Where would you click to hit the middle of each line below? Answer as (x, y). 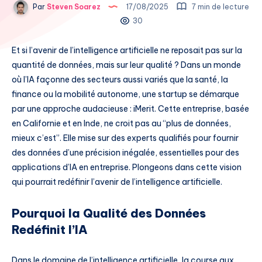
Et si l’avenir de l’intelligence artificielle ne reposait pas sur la (127, 50)
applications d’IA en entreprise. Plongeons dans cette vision (127, 167)
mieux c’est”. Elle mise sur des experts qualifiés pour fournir (125, 138)
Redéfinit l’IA (50, 230)
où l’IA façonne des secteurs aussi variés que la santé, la (120, 79)
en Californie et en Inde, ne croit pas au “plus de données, (121, 123)
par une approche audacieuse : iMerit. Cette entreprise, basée (130, 108)
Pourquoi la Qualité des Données (109, 213)
